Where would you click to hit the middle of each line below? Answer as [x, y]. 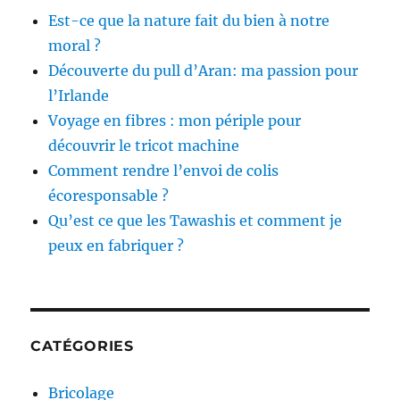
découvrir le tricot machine [144, 145]
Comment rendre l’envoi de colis [164, 170]
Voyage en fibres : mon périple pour [175, 120]
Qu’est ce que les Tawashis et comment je [196, 220]
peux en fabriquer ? [117, 245]
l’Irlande [79, 95]
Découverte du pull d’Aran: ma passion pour [204, 70]
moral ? [75, 45]
